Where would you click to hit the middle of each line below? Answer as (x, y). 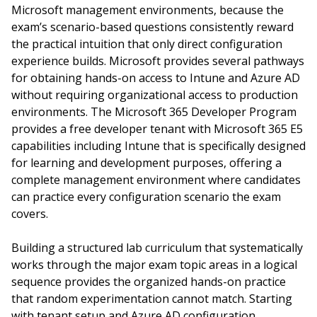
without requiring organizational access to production (155, 95)
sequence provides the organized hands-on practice (149, 282)
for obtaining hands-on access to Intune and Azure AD (156, 78)
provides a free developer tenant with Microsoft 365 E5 (157, 129)
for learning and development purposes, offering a (146, 163)
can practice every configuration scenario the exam (146, 197)
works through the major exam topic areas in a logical (154, 265)
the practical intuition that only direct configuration (147, 44)
